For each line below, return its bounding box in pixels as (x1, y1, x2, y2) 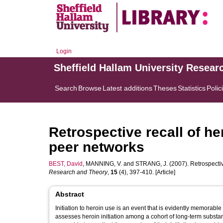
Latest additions (103, 84, 152, 92)
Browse (78, 84, 102, 92)
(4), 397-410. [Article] (117, 169, 175, 176)
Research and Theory (49, 169, 108, 176)
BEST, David (49, 160, 83, 167)
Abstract (55, 190, 84, 198)
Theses (153, 84, 177, 92)
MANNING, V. (86, 160, 122, 167)
